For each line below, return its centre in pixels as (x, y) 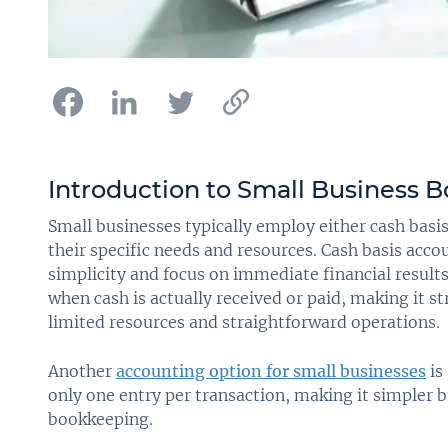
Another (82, 371)
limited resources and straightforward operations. (244, 322)
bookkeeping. (100, 419)
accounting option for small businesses (271, 371)
